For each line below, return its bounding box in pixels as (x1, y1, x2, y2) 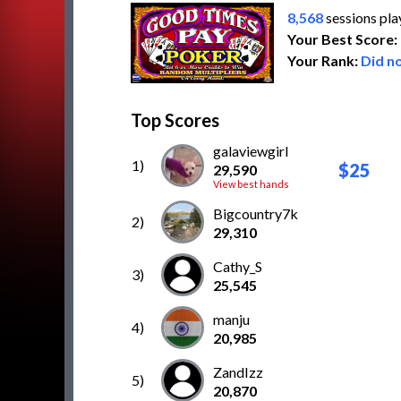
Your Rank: (287, 52, 361, 69)
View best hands (213, 178, 289, 190)
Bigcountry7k (213, 205, 298, 222)
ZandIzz (213, 363, 263, 380)
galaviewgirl (213, 142, 288, 159)
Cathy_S (213, 258, 262, 275)
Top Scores (131, 109, 219, 131)
